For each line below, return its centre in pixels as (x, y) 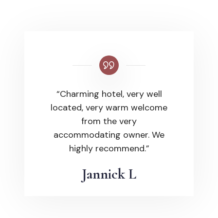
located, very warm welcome (109, 108)
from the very (109, 121)
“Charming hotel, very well (109, 94)
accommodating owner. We (109, 135)
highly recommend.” (109, 148)
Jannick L (109, 174)
